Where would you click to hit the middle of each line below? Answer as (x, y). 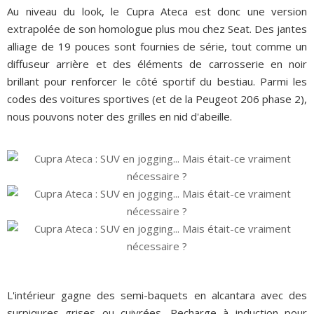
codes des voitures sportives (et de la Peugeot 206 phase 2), (157, 99)
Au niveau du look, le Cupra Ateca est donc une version (157, 12)
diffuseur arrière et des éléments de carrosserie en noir (157, 64)
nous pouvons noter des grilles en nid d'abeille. (120, 117)
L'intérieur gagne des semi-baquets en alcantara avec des (157, 295)
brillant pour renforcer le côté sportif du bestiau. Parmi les (157, 82)
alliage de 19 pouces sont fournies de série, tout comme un (157, 47)
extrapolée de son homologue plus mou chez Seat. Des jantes (157, 29)
